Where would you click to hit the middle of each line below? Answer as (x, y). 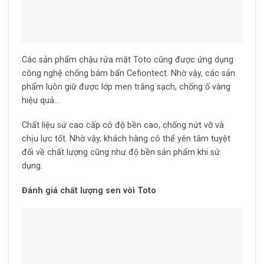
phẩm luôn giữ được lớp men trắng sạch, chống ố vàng (126, 87)
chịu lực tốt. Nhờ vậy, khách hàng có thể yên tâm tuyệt (126, 139)
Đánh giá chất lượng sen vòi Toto (89, 190)
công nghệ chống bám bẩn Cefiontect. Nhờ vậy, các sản (128, 74)
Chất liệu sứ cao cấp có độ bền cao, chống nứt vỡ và (123, 126)
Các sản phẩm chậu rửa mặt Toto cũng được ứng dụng (127, 60)
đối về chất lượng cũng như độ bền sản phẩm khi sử (121, 153)
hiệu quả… (40, 101)
